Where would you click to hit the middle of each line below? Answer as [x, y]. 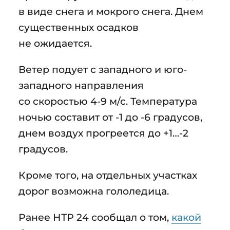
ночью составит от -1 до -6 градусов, [110, 117]
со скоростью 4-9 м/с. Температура [108, 101]
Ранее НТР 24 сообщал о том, [95, 217]
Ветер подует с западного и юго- [103, 69]
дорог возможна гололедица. [94, 191]
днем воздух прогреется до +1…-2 [103, 133]
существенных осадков [79, 27]
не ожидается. [55, 43]
